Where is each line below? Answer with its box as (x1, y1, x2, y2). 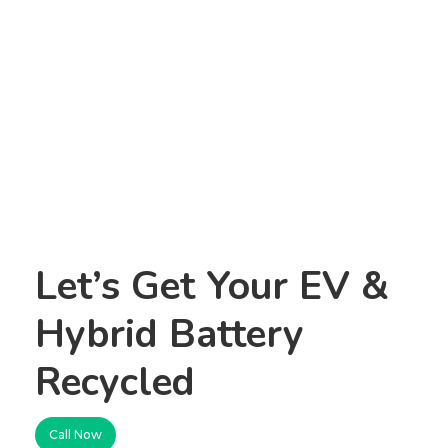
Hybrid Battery (34, 308, 304, 361)
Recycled (34, 356, 195, 409)
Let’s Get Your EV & (34, 260, 389, 313)
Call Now (48, 427, 102, 442)
